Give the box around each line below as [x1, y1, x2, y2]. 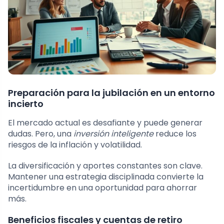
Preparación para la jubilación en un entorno [8, 86, 215, 99]
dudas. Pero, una [8, 128, 73, 140]
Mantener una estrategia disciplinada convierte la [8, 171, 203, 183]
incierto [8, 97, 43, 110]
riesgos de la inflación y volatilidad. [8, 139, 142, 151]
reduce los [153, 128, 196, 140]
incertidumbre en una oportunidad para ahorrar [8, 182, 197, 194]
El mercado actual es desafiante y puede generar [8, 117, 202, 129]
